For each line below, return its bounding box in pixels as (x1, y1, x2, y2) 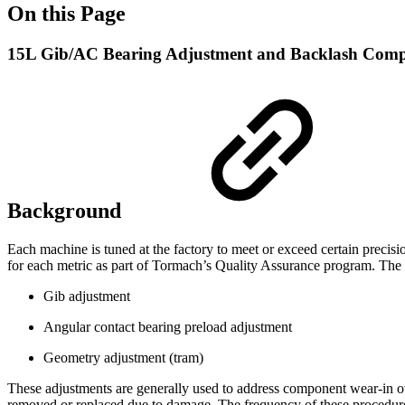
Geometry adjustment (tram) (43, 349, 203, 365)
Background (7, 198, 127, 222)
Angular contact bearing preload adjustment (43, 318, 292, 334)
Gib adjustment (43, 287, 130, 304)
